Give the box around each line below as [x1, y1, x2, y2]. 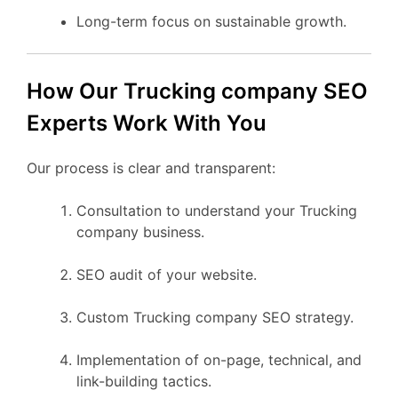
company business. [76, 222, 204, 241]
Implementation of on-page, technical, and [76, 350, 362, 369]
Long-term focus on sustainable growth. [76, 12, 346, 30]
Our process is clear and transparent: [27, 158, 275, 177]
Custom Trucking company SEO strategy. [76, 307, 354, 326]
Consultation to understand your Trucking [76, 201, 357, 219]
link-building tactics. [76, 371, 211, 390]
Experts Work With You [27, 109, 267, 136]
